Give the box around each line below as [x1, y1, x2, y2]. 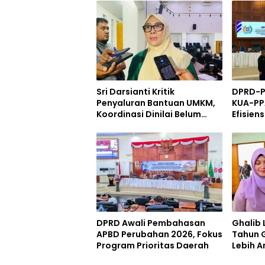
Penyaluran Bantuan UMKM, [96, 96, 215, 109]
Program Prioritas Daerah [96, 239, 209, 251]
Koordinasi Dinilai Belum [96, 108, 201, 120]
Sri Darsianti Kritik [96, 85, 174, 98]
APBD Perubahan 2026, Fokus [96, 228, 222, 240]
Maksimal [96, 119, 138, 131]
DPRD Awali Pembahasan [96, 216, 205, 229]
